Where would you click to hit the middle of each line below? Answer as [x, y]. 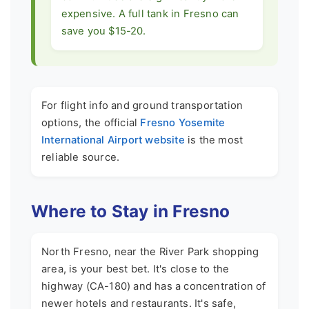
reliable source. [81, 157]
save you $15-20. [103, 31]
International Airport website [113, 140]
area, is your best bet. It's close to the [136, 269]
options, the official [91, 122]
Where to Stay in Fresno [131, 211]
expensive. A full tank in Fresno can [150, 14]
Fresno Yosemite [183, 122]
